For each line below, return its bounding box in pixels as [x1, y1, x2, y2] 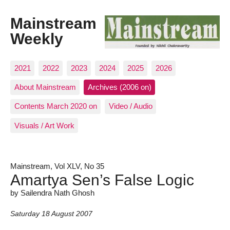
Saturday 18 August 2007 [10, 210, 92, 218]
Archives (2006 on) [87, 83, 151, 92]
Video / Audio [108, 102, 152, 111]
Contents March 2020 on [14, 102, 97, 111]
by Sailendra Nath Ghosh [10, 188, 94, 197]
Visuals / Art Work [14, 121, 74, 130]
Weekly [10, 30, 63, 48]
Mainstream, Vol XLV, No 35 [10, 161, 104, 170]
